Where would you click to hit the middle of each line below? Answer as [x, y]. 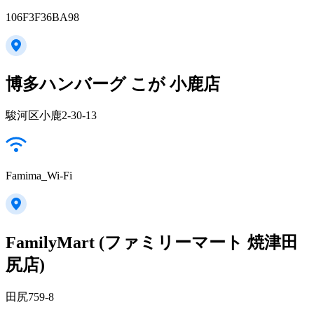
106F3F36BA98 [42, 17]
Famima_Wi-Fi [39, 176]
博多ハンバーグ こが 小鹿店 [113, 84]
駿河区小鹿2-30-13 [51, 116]
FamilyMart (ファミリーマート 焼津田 [152, 243]
